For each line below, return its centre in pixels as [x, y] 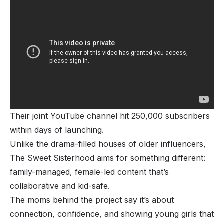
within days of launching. [57, 130]
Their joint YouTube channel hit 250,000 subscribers [110, 116]
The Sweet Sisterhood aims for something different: [108, 158]
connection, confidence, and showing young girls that [112, 214]
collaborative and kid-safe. [61, 186]
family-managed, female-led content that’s [89, 172]
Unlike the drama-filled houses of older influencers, [108, 144]
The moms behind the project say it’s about [92, 200]
